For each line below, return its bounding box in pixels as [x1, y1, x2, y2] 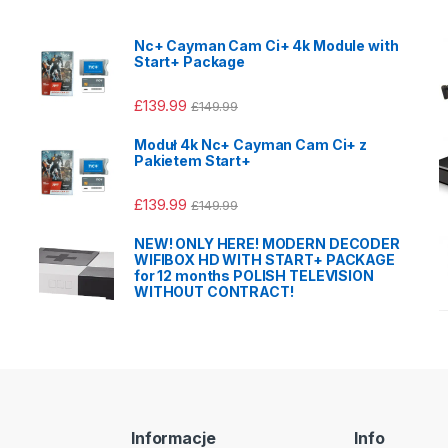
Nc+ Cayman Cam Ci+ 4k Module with [134, 36, 399, 54]
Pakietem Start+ [134, 152, 251, 170]
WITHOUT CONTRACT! [134, 283, 294, 301]
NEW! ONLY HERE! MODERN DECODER [134, 235, 400, 253]
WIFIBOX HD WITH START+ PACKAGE [134, 251, 395, 269]
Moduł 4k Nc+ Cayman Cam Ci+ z [134, 136, 367, 154]
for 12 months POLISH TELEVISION [134, 267, 374, 285]
